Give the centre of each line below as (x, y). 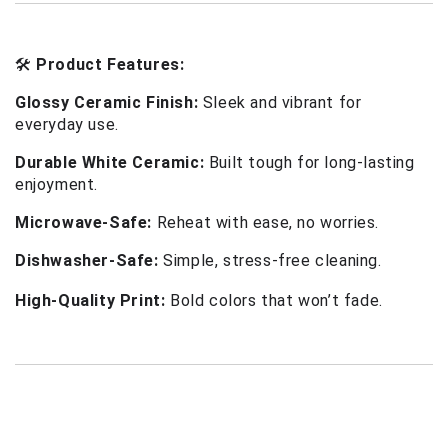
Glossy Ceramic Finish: (107, 102)
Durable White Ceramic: (110, 162)
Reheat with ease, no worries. (265, 222)
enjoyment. (56, 184)
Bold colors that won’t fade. (274, 300)
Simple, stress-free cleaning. (270, 260)
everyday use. (67, 124)
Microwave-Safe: (83, 222)
